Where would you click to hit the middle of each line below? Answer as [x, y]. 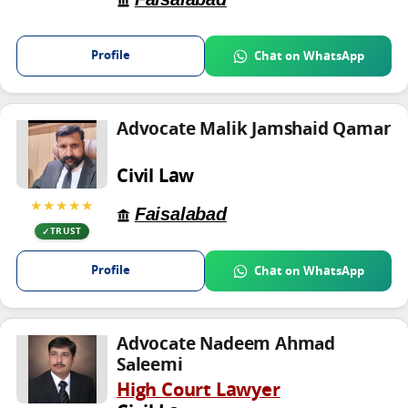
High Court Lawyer [199, 392]
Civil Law [156, 178]
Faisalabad [180, 214]
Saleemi [150, 367]
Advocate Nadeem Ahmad [226, 346]
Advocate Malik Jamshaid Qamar [254, 131]
